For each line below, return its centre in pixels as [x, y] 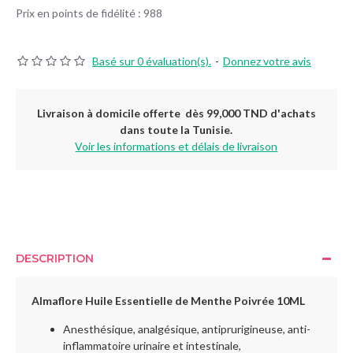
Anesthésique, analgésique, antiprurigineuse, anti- [187, 329]
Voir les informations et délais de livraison [176, 146]
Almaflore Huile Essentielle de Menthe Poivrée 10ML [168, 301]
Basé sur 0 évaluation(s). [152, 61]
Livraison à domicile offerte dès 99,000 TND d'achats [176, 113]
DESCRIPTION [55, 258]
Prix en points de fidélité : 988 [89, 13]
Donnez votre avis [267, 61]
